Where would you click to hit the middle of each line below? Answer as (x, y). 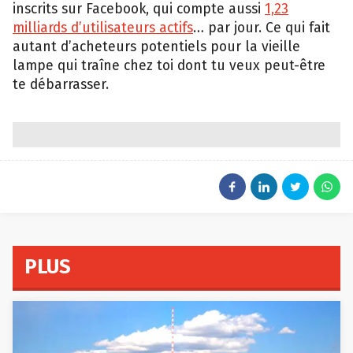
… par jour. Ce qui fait (262, 28)
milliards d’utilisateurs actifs (103, 28)
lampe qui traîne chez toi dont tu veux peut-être (169, 65)
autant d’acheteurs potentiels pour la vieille (156, 46)
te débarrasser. (61, 84)
